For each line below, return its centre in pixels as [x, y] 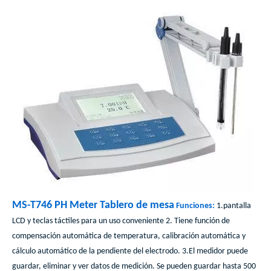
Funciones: [195, 206]
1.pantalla [234, 206]
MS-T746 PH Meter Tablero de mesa [93, 206]
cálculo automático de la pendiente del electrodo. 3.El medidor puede [130, 252]
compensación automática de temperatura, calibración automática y [129, 237]
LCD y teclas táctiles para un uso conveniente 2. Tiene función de [121, 221]
